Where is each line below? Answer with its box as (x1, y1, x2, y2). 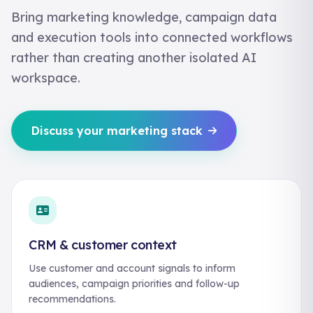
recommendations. (29, 293, 116, 305)
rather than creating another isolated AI (11, 50, 256, 66)
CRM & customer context (29, 237, 177, 253)
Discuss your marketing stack (31, 124, 203, 138)
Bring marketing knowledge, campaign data (11, 9, 277, 25)
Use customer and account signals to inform (29, 262, 235, 275)
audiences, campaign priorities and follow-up (29, 277, 240, 290)
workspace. (11, 70, 80, 86)
